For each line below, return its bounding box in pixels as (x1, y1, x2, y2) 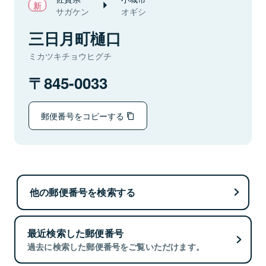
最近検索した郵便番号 (27, 226, 123, 240)
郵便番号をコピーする (41, 109, 126, 122)
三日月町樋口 (28, 27, 121, 49)
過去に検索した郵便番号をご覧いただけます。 (27, 240, 205, 253)
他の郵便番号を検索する (30, 185, 136, 199)
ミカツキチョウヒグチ (28, 50, 112, 62)
